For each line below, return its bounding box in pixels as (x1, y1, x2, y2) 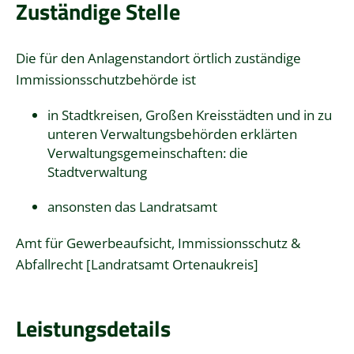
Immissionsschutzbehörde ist (16, 70, 196, 88)
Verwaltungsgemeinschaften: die (47, 143, 248, 162)
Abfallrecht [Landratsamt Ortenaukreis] (16, 254, 258, 273)
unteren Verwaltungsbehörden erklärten (47, 124, 297, 143)
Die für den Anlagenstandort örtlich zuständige (16, 48, 301, 67)
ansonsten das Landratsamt (47, 197, 217, 216)
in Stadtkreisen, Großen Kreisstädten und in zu (47, 105, 332, 124)
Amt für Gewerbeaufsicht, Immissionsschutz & (16, 233, 300, 252)
